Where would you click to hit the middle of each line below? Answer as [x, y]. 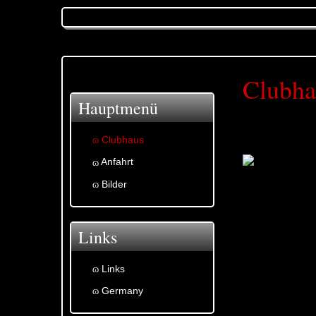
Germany [122, 291]
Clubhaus [123, 140]
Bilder [114, 184]
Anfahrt [117, 162]
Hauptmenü [118, 108]
